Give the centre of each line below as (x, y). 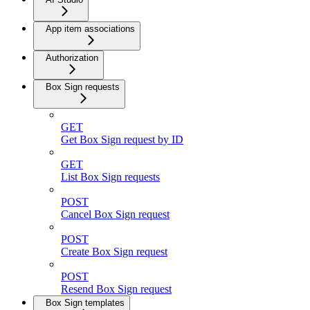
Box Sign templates (85, 302)
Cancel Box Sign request (115, 214)
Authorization (72, 57)
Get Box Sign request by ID (122, 139)
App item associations (90, 28)
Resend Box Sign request (116, 289)
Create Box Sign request (114, 251)
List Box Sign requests (110, 176)
